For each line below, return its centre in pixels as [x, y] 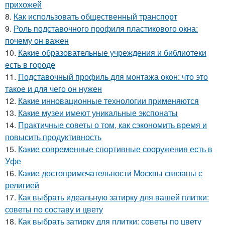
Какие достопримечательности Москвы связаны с [110, 173]
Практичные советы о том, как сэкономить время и [113, 125]
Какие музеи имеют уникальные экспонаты [98, 113]
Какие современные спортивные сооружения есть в [115, 149]
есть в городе [30, 65]
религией [22, 185]
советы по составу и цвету [54, 209]
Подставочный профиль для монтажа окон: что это [113, 77]
